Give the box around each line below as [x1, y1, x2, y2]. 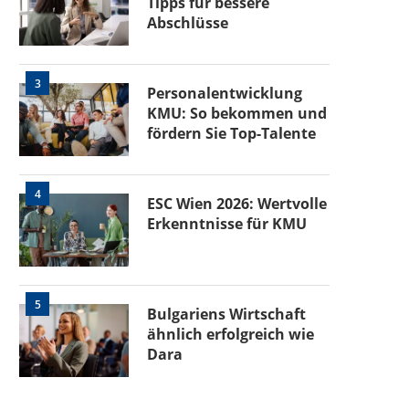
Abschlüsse [147, 13, 228, 33]
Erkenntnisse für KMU [147, 214, 307, 234]
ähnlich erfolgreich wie [147, 324, 314, 344]
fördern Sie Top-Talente [147, 123, 316, 143]
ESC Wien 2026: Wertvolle [147, 194, 327, 214]
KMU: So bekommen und [147, 103, 327, 123]
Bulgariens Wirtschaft [147, 304, 306, 324]
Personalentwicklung [147, 83, 302, 103]
